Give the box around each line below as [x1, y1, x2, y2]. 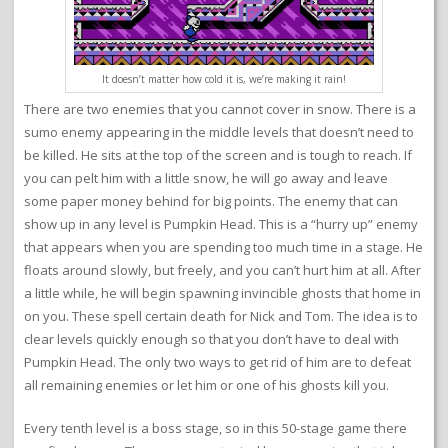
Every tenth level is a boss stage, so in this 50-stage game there [24, 418, 407, 437]
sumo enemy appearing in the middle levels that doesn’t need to [24, 122, 414, 141]
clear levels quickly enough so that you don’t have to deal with [24, 329, 399, 348]
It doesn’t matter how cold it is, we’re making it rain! [102, 71, 346, 86]
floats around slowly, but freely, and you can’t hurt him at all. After [24, 260, 421, 279]
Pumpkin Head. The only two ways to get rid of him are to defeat [24, 352, 411, 371]
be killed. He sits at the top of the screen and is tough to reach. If [24, 145, 412, 164]
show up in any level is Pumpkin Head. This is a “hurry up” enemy [24, 214, 418, 233]
